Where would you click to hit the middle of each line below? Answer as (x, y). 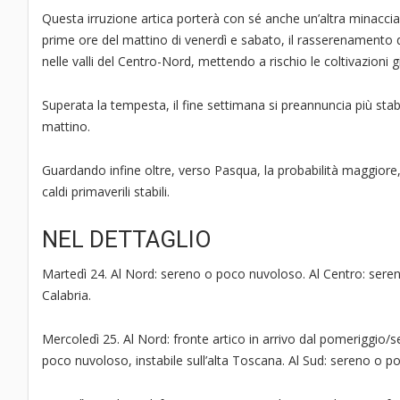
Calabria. (67, 296)
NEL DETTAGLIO (127, 240)
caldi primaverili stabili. (106, 192)
